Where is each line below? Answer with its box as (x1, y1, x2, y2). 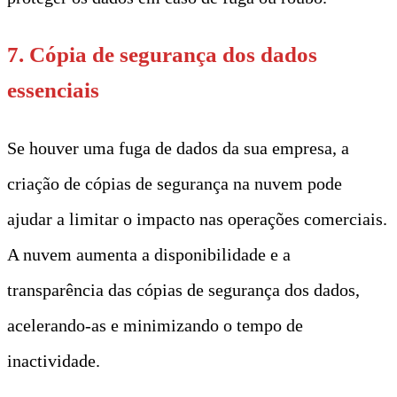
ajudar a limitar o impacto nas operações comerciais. (7, 208, 387, 229)
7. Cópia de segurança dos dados (7, 42, 317, 66)
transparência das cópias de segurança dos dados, (7, 279, 360, 300)
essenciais (7, 77, 99, 102)
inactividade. (7, 350, 100, 370)
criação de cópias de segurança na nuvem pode (7, 173, 342, 193)
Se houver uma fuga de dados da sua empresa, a (7, 137, 349, 158)
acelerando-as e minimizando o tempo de (7, 315, 303, 335)
